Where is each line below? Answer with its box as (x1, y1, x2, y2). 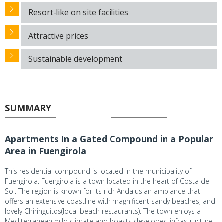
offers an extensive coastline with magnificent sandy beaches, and (5, 196, 215, 206)
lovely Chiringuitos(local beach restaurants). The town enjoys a (5, 206, 201, 216)
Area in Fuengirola (5, 144, 86, 157)
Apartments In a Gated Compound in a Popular (5, 132, 213, 145)
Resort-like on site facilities (28, 6, 128, 18)
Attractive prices (28, 30, 88, 41)
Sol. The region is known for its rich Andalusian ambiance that (5, 186, 200, 196)
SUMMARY (5, 101, 51, 113)
